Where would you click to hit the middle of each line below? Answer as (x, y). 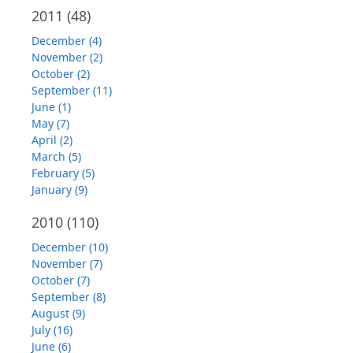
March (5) (56, 156)
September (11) (72, 90)
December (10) (70, 247)
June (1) (51, 107)
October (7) (61, 280)
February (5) (63, 173)
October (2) (61, 74)
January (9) (59, 190)
